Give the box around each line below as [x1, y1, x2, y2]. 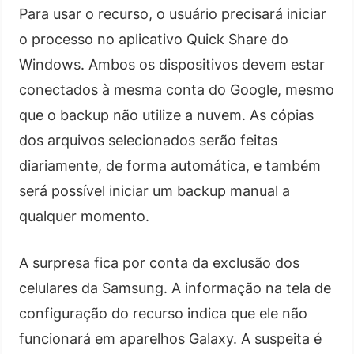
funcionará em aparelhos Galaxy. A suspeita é [19, 330, 322, 347]
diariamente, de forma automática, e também [19, 156, 321, 174]
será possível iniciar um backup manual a [19, 182, 290, 199]
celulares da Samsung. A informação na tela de [19, 279, 331, 296]
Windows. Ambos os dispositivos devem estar [19, 55, 325, 73]
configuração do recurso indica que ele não [19, 304, 307, 322]
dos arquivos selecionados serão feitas [19, 131, 277, 149]
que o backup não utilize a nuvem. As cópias [19, 106, 314, 123]
